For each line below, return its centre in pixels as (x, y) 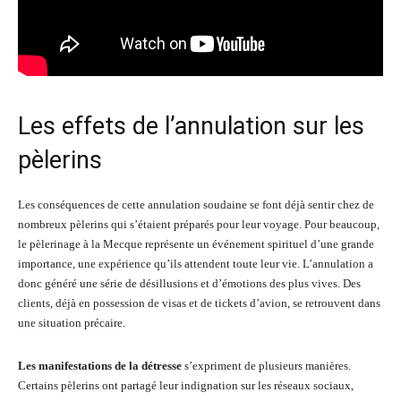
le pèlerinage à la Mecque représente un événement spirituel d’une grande (196, 244)
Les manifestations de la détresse (100, 366)
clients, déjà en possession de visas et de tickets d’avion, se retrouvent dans (199, 303)
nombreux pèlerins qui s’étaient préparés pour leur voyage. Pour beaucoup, (199, 224)
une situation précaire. (72, 323)
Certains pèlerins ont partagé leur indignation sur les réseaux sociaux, (186, 385)
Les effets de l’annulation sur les (191, 126)
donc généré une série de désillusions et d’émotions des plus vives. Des (189, 283)
